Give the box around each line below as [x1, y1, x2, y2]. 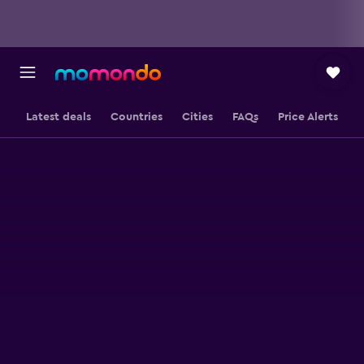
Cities [182, 111, 213, 123]
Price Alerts [278, 111, 338, 123]
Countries [110, 111, 162, 123]
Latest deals [26, 111, 91, 123]
